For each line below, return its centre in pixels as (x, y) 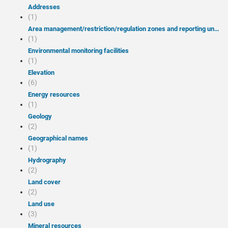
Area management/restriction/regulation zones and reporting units (123, 29)
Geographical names (60, 138)
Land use (43, 204)
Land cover (46, 182)
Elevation (43, 73)
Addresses (46, 7)
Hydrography (49, 160)
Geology (42, 116)
